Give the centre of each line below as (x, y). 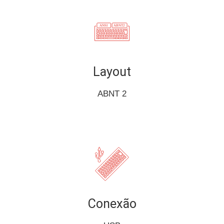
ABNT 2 (112, 94)
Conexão (112, 204)
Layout (112, 72)
